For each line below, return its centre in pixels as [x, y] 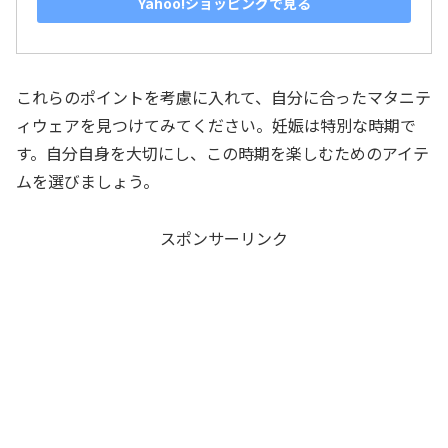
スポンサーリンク [224, 237]
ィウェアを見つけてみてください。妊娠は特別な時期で [216, 125]
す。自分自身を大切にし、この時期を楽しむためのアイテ [222, 153]
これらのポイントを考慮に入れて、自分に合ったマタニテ [223, 97]
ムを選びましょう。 [87, 181]
